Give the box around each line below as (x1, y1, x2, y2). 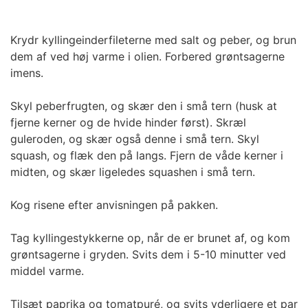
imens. (10, 65, 43, 80)
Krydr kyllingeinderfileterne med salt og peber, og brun (10, 32, 296, 47)
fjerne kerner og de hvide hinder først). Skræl (10, 115, 246, 129)
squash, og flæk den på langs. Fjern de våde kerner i (10, 148, 283, 162)
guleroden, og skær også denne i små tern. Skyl (10, 131, 259, 146)
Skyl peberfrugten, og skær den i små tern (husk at (10, 98, 277, 113)
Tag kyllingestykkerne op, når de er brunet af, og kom (10, 230, 290, 245)
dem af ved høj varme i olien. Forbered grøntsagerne (10, 49, 285, 63)
